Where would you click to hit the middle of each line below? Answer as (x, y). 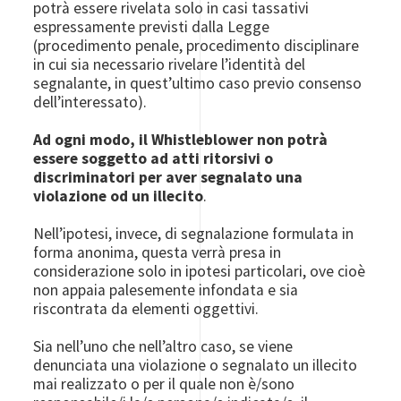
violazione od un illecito (119, 196)
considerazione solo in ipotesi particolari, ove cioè (200, 271)
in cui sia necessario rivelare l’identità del (170, 64)
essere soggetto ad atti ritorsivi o (154, 158)
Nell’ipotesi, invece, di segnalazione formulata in (194, 234)
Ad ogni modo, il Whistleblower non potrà (181, 140)
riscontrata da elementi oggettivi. (148, 309)
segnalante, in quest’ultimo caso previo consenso (198, 83)
